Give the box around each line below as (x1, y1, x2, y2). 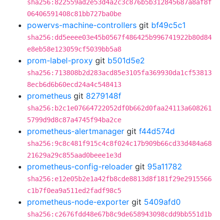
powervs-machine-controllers (27, 20, 137, 30)
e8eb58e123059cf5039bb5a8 (27, 45, 121, 53)
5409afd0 (144, 197, 181, 207)
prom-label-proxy (27, 55, 93, 65)
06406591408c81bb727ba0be (27, 10, 121, 18)
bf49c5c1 (151, 20, 186, 30)
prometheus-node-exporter (27, 197, 129, 207)
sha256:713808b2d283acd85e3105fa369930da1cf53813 (27, 69, 212, 77)
